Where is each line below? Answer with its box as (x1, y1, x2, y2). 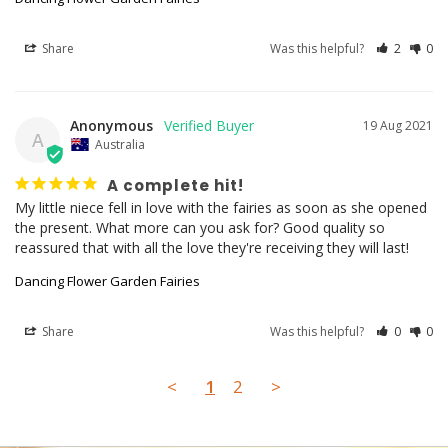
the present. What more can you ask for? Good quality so (15, 217, 385, 237)
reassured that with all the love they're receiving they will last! (15, 237, 409, 257)
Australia (95, 135, 145, 153)
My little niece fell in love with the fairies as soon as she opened (15, 197, 427, 217)
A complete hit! (107, 174, 244, 196)
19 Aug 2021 (363, 116, 433, 134)
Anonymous (70, 115, 153, 135)
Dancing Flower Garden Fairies (15, 271, 200, 290)
